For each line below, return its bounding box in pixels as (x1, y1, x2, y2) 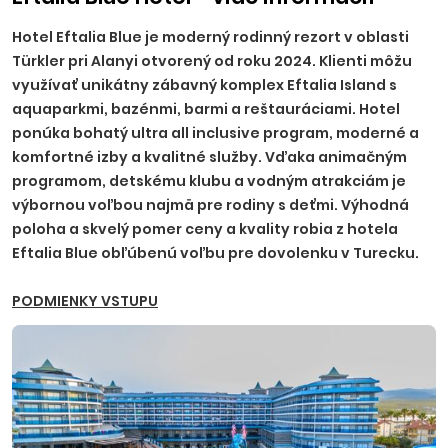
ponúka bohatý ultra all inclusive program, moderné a (12, 123, 419, 143)
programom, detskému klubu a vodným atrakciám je (12, 171, 406, 191)
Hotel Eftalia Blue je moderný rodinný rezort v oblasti (12, 27, 409, 47)
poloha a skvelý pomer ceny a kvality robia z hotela (12, 219, 398, 239)
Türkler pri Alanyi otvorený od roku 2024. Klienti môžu (12, 51, 412, 71)
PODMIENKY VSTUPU (12, 291, 158, 311)
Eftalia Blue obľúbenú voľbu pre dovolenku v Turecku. (12, 243, 419, 263)
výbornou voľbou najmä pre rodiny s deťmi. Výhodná (12, 195, 409, 215)
